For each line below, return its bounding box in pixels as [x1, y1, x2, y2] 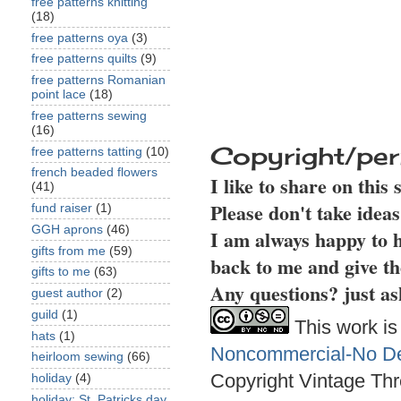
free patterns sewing [31, 108, 147, 123]
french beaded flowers [31, 166, 158, 180]
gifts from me [31, 243, 106, 258]
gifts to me [31, 265, 90, 279]
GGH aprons [31, 222, 103, 236]
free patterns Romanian [31, 73, 166, 87]
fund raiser [31, 201, 92, 215]
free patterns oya [31, 30, 128, 45]
